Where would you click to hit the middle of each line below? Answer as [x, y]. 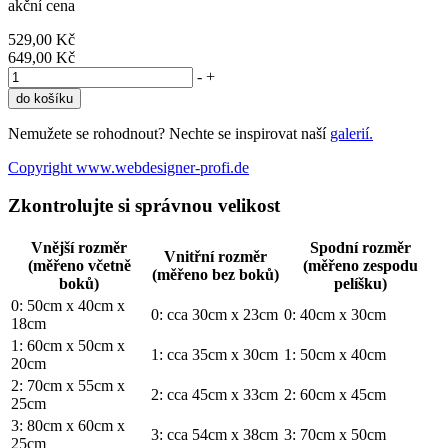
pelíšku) [360, 284]
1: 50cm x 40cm [335, 355]
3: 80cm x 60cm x [68, 426]
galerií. [351, 133]
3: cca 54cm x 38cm [214, 435]
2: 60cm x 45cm [335, 395]
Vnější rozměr [79, 248]
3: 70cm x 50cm [335, 435]
